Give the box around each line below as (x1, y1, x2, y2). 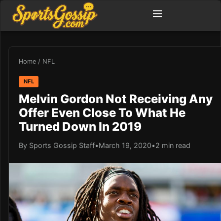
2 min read (155, 141, 190, 149)
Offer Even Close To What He (19, 105, 185, 120)
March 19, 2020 (99, 141, 151, 149)
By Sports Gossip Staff (19, 141, 95, 149)
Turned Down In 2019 (19, 119, 142, 134)
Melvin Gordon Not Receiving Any (19, 91, 213, 106)
